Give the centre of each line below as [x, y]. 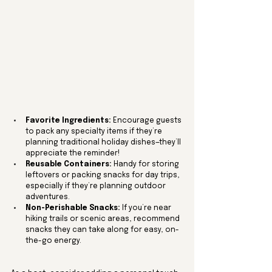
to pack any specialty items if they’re [95, 131]
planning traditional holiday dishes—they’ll [104, 142]
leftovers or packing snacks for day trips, [104, 175]
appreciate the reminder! [73, 153]
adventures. [48, 197]
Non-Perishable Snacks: [73, 208]
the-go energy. [53, 241]
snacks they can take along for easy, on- [102, 230]
